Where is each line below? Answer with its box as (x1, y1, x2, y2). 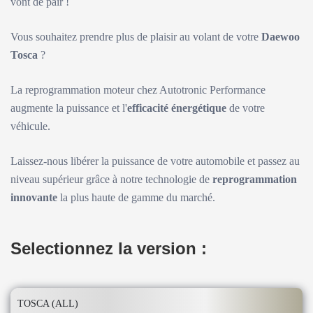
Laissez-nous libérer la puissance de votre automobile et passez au (10, 155, 300, 167)
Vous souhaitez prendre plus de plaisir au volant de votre (10, 31, 261, 43)
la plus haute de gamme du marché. (57, 191, 215, 203)
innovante (10, 191, 57, 203)
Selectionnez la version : (10, 239, 207, 258)
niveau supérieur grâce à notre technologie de (10, 173, 212, 185)
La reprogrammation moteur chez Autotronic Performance (10, 84, 265, 96)
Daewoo (261, 31, 300, 43)
